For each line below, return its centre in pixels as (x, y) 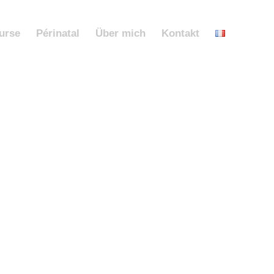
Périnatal (58, 33)
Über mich (120, 33)
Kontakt (180, 33)
